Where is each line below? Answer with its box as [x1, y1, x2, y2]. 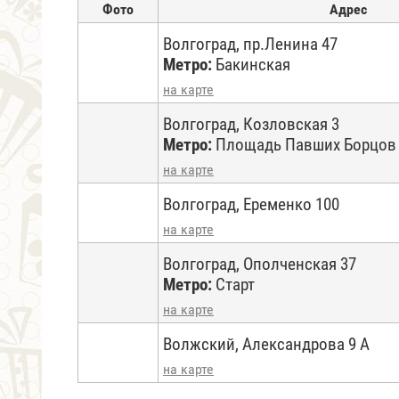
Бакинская [212, 54, 290, 75]
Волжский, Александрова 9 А [163, 334, 370, 354]
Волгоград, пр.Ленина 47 [163, 34, 338, 54]
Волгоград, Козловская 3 [163, 114, 339, 134]
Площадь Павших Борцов [212, 134, 396, 155]
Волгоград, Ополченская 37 [163, 254, 356, 274]
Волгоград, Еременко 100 [163, 194, 339, 215]
